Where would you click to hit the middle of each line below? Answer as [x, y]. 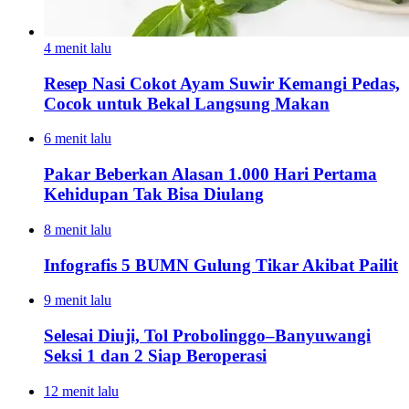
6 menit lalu [78, 139]
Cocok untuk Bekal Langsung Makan [187, 103]
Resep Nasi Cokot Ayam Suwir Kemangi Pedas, [222, 83]
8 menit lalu [78, 229]
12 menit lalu [81, 391]
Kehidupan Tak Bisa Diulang [154, 194]
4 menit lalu [78, 47]
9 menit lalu [78, 300]
